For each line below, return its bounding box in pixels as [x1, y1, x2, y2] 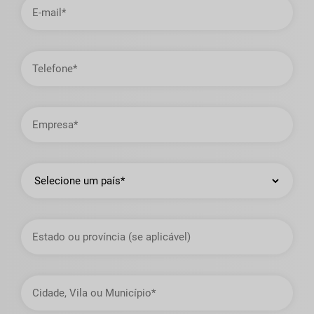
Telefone [20, 49, 61, 62]
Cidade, [20, 273, 55, 287]
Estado [20, 217, 53, 231]
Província [20, 238, 64, 252]
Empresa [20, 105, 62, 118]
